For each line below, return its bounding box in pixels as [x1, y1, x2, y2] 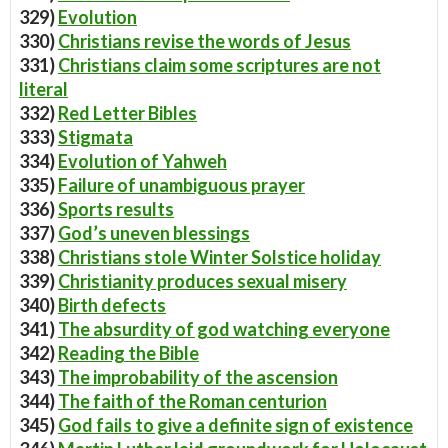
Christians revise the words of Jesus [58, 30, 351, 52]
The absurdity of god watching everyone [58, 318, 390, 340]
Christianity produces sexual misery [58, 270, 347, 292]
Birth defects [58, 294, 166, 316]
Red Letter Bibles [58, 102, 197, 124]
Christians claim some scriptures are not [58, 54, 381, 76]
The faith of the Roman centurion [58, 390, 327, 412]
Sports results [58, 198, 174, 220]
